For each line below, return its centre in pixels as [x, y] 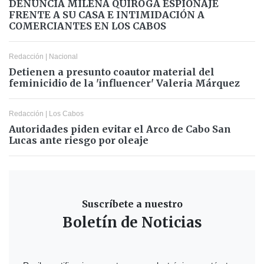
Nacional [63, 56]
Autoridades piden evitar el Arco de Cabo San [120, 129]
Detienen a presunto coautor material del [112, 72]
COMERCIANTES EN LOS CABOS [88, 26]
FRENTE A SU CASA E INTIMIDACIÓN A [107, 14]
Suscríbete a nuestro [132, 204]
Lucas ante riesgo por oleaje [79, 140]
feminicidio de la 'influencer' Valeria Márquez [124, 83]
